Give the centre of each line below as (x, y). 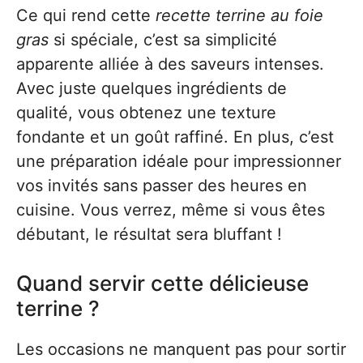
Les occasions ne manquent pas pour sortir (181, 349)
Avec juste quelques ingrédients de (152, 88)
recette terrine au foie (239, 15)
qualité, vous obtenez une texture (146, 113)
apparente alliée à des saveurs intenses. (170, 64)
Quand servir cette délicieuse (162, 283)
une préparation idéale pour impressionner (179, 161)
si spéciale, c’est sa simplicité (163, 40)
